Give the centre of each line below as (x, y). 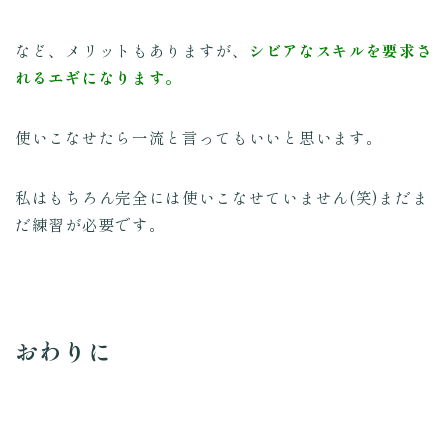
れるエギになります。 (98, 77)
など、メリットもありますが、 (132, 50)
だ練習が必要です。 (90, 224)
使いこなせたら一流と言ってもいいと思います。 (199, 137)
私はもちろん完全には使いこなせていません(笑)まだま (222, 197)
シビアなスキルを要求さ (340, 50)
